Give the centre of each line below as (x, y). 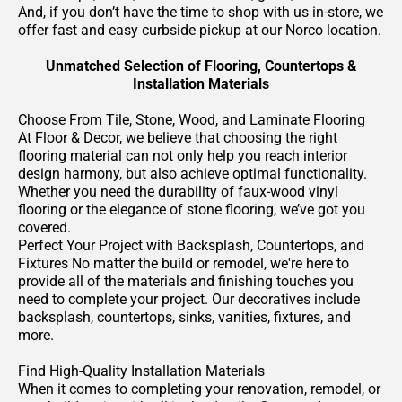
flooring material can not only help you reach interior (183, 155)
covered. (44, 227)
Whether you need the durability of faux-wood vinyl (178, 191)
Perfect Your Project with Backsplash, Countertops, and (191, 245)
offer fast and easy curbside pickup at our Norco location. (200, 30)
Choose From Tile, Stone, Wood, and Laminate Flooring (192, 119)
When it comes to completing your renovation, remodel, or (199, 389)
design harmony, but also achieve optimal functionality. (192, 173)
